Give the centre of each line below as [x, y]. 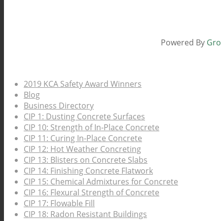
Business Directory [59, 106]
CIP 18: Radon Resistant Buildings [85, 214]
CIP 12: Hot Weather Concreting [82, 149]
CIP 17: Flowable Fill [59, 203]
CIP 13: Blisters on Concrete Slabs [86, 160]
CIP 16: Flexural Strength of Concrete [92, 193]
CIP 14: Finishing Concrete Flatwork [88, 171]
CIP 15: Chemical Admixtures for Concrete [101, 182]
